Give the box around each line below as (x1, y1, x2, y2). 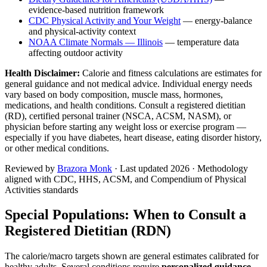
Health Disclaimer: (5, 67, 80, 78)
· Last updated (112, 163, 170, 173)
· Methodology (190, 163, 248, 173)
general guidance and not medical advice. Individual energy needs (5, 78, 252, 89)
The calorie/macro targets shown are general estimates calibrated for (5, 251, 259, 262)
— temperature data (163, 36, 239, 47)
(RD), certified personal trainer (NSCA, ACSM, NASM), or (5, 110, 231, 121)
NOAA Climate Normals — (29, 36, 137, 47)
